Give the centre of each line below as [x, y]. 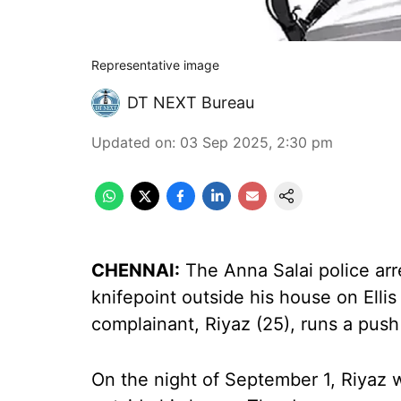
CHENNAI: [136, 270]
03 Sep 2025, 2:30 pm [256, 142]
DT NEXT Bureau [191, 102]
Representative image [155, 65]
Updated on [132, 142]
